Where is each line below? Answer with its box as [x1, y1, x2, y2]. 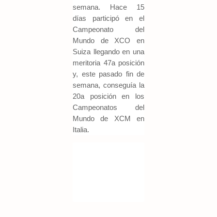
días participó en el [73, 14, 144, 22]
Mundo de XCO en [73, 36, 144, 45]
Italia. [73, 125, 91, 134]
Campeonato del [73, 25, 144, 33]
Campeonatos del [73, 103, 144, 111]
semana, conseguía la [73, 80, 144, 89]
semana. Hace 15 [73, 2, 144, 11]
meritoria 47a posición [73, 58, 144, 67]
